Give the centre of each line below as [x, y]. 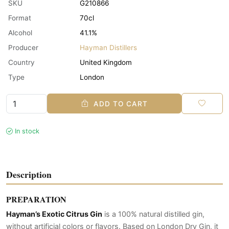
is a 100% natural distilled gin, [153, 214]
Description [29, 175]
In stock [27, 131]
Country [21, 62]
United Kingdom [106, 62]
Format [20, 18]
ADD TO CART [119, 104]
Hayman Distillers [108, 47]
